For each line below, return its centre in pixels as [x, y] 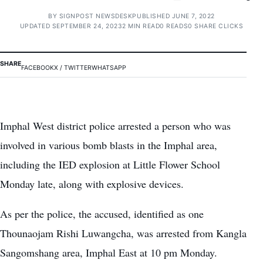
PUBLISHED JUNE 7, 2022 [173, 16]
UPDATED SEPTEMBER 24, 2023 [71, 26]
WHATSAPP [109, 68]
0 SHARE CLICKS [216, 26]
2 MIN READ [141, 26]
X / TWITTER [73, 68]
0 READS [174, 26]
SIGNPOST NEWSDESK [96, 16]
